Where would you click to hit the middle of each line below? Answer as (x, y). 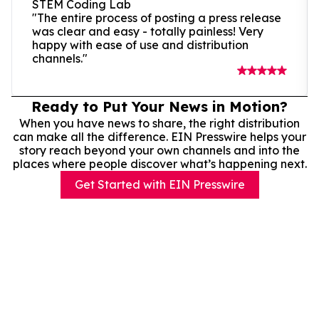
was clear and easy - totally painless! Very (148, 31)
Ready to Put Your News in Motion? (159, 106)
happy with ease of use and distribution (140, 45)
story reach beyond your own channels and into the (159, 150)
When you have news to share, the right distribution (159, 123)
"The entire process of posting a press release (157, 17)
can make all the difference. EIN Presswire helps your (159, 136)
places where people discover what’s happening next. (159, 163)
